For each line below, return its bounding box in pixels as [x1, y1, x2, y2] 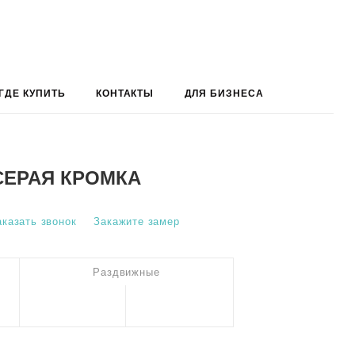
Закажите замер [94, 216, 180, 227]
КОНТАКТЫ [95, 88, 155, 99]
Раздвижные [93, 266, 160, 278]
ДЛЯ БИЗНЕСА [184, 88, 265, 99]
